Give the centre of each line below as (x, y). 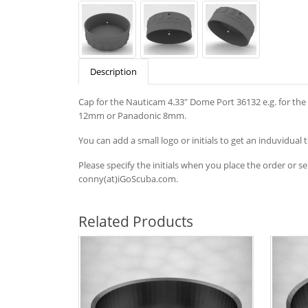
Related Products (136, 222)
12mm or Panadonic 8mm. (132, 116)
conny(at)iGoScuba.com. (128, 179)
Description (113, 72)
